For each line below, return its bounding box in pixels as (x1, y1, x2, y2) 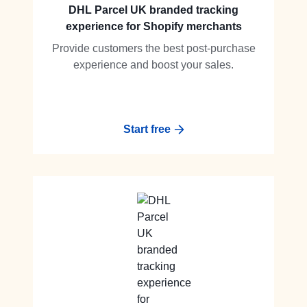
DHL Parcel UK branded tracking (69, 4, 238, 16)
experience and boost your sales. (73, 59, 234, 71)
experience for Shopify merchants (65, 21, 242, 32)
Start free (123, 123, 171, 135)
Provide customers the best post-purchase (51, 42, 256, 54)
